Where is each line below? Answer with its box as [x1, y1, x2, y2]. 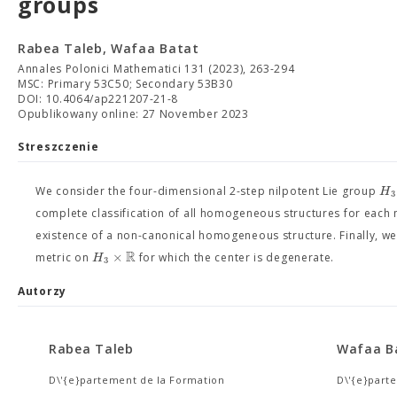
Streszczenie [18, 139, 99, 154]
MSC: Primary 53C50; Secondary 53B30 [18, 76, 233, 91]
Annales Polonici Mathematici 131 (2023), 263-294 [18, 61, 295, 76]
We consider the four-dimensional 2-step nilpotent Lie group [35, 183, 380, 198]
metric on [35, 250, 92, 265]
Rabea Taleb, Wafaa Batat [18, 40, 199, 57]
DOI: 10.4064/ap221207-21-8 [18, 91, 179, 106]
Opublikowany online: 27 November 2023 [18, 106, 249, 121]
